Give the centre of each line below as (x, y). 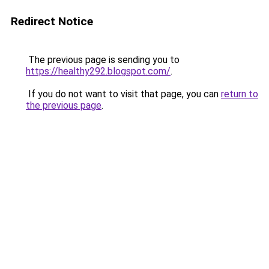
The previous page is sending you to (103, 60)
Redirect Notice (52, 21)
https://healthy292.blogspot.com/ (98, 71)
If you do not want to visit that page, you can (123, 94)
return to (240, 94)
